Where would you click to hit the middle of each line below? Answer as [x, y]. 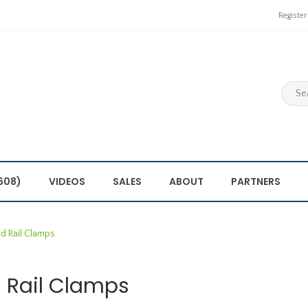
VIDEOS [67, 181]
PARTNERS [256, 181]
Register [293, 15]
